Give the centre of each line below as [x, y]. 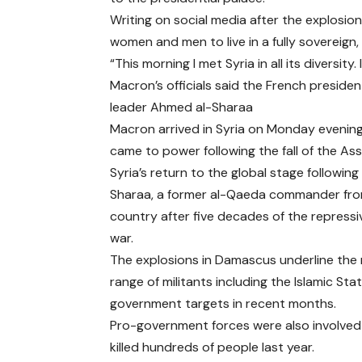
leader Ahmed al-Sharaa [182, 107]
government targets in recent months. [223, 303]
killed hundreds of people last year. [213, 347]
